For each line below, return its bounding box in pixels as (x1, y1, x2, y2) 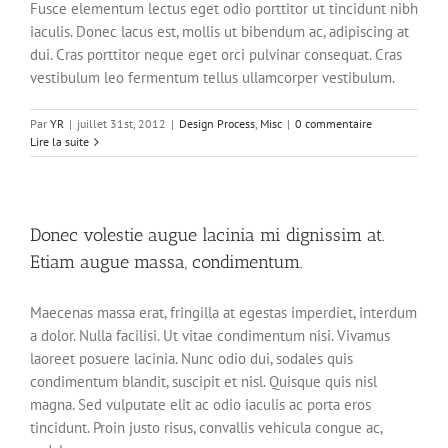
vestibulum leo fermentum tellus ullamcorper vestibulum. (30, 68, 395, 88)
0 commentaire (295, 116, 372, 132)
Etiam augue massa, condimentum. (30, 251, 303, 274)
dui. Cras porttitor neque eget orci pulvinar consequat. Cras (30, 45, 402, 65)
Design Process (179, 116, 255, 132)
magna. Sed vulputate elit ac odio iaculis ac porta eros (30, 395, 371, 415)
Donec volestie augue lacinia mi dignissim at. (30, 224, 385, 247)
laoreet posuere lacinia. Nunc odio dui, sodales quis (30, 349, 353, 369)
